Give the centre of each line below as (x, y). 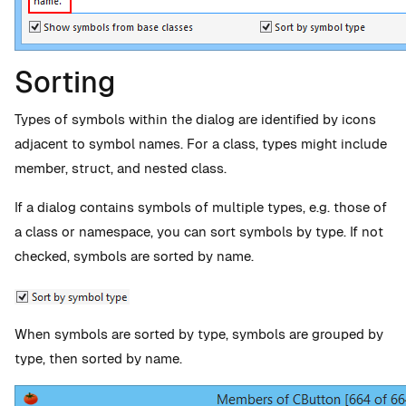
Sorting (65, 82)
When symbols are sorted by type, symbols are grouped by (199, 334)
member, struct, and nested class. (121, 168)
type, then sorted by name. (98, 358)
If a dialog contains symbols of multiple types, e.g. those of (201, 207)
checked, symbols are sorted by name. (134, 256)
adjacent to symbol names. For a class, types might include (201, 144)
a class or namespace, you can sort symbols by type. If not (199, 232)
